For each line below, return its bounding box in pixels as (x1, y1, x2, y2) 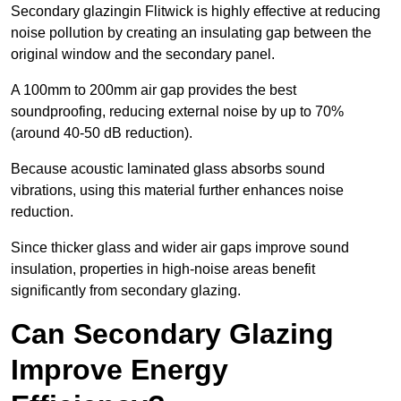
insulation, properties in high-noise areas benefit (11, 261, 315, 277)
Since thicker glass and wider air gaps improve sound (11, 240, 349, 256)
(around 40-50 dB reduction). (11, 125, 196, 141)
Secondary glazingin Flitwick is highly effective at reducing (11, 4, 380, 20)
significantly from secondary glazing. (11, 283, 241, 299)
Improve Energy (11, 354, 228, 387)
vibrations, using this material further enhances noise (11, 183, 344, 199)
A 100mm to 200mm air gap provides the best (11, 82, 296, 98)
